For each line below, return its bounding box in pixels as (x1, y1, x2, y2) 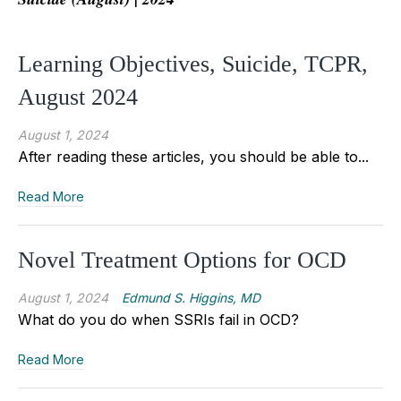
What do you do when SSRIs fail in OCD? (18, 310, 303, 328)
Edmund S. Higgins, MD (122, 289, 260, 305)
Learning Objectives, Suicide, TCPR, (18, 50, 368, 77)
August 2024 (18, 83, 138, 110)
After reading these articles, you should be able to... (18, 147, 369, 166)
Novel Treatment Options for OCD (18, 246, 346, 273)
